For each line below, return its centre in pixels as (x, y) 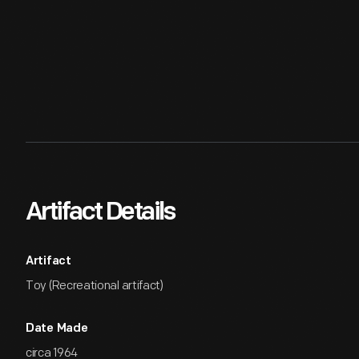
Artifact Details (100, 213)
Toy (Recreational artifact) (95, 286)
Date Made (57, 329)
